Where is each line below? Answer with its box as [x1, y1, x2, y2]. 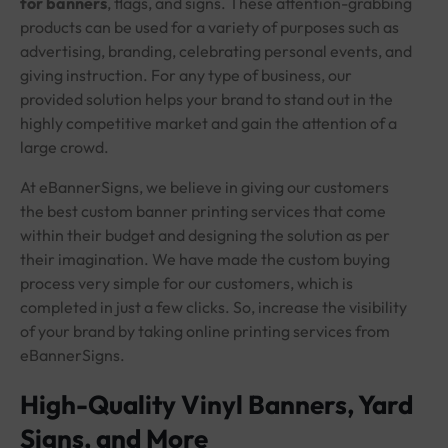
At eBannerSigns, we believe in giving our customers [20, 176, 389, 197]
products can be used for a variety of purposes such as [20, 16, 399, 37]
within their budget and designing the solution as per [20, 224, 390, 245]
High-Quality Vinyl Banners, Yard [20, 388, 413, 422]
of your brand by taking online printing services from [20, 320, 390, 341]
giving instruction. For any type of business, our [20, 64, 352, 85]
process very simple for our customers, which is [20, 272, 353, 293]
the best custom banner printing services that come [20, 200, 386, 221]
